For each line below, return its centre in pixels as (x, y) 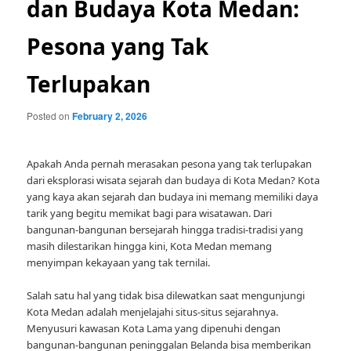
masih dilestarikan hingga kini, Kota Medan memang (150, 246)
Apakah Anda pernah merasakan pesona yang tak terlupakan (170, 164)
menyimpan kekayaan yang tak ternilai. (119, 263)
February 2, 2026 (110, 116)
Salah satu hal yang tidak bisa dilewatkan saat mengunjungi (166, 296)
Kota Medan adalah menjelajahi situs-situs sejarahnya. (153, 312)
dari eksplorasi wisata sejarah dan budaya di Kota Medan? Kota (174, 181)
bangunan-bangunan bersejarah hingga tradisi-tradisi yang (165, 230)
